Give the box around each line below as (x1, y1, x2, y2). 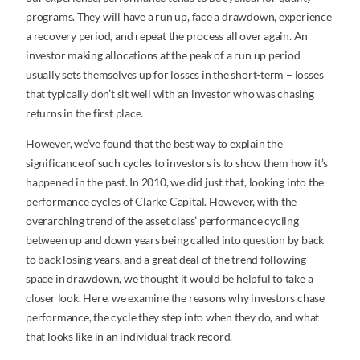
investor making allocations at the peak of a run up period (26, 47, 301, 62)
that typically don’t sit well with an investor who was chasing (26, 86, 314, 100)
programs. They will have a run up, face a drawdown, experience (26, 9, 332, 23)
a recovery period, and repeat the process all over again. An (26, 28, 309, 43)
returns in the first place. (26, 105, 144, 120)
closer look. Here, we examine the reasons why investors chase (26, 290, 325, 305)
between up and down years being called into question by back (26, 232, 325, 247)
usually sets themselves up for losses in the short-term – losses (26, 67, 324, 81)
